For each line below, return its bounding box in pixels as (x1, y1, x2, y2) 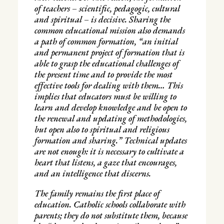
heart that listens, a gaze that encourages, (34, 156, 177, 168)
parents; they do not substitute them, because (34, 209, 187, 221)
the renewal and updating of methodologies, (34, 112, 187, 124)
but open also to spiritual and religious (34, 123, 169, 135)
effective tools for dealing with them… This (34, 79, 183, 91)
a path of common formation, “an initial (34, 35, 178, 47)
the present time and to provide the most (34, 68, 172, 80)
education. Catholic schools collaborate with (34, 198, 185, 210)
